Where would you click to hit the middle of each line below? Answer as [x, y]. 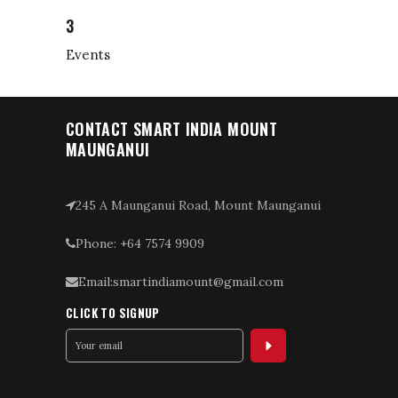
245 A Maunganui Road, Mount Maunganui [198, 205]
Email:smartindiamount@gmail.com [181, 281]
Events [88, 55]
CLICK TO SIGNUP [113, 312]
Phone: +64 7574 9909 [140, 243]
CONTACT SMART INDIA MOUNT [171, 128]
